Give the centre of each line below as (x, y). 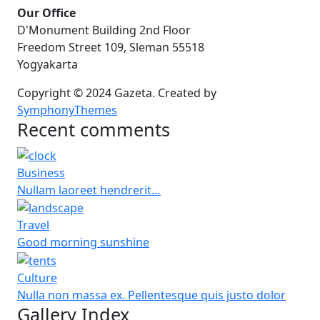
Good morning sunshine (83, 242)
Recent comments (94, 129)
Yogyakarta (47, 64)
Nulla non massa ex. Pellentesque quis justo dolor (151, 295)
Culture (37, 278)
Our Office (46, 12)
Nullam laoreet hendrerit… (89, 190)
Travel (33, 225)
